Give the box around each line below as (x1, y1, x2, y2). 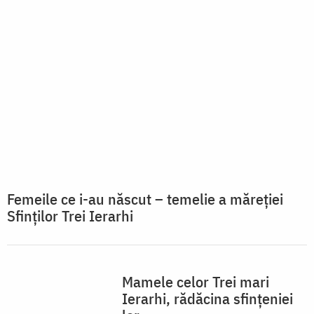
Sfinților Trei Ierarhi (7, 205, 133, 226)
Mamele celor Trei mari (122, 271, 269, 292)
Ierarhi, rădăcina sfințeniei (122, 288, 293, 309)
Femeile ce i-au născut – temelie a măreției (7, 189, 283, 210)
